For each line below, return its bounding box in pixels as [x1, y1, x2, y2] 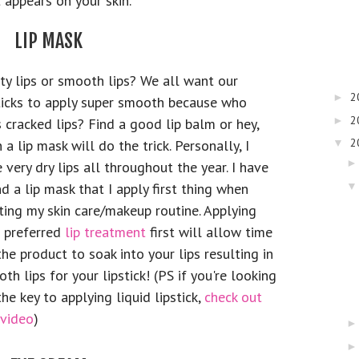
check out [204, 288, 262, 306]
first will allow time [150, 223, 272, 241]
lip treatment [65, 223, 150, 241]
